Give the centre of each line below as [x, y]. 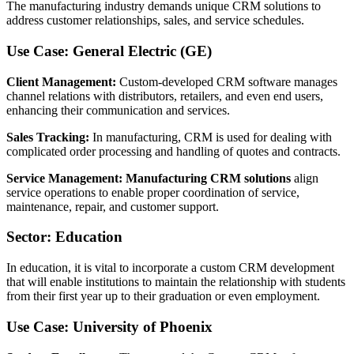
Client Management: [61, 81]
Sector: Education [64, 237]
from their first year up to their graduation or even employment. [163, 296]
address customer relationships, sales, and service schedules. [155, 21]
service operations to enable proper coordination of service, [153, 192]
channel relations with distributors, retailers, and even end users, [165, 96]
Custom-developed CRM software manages [227, 81]
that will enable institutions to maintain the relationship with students [176, 282]
